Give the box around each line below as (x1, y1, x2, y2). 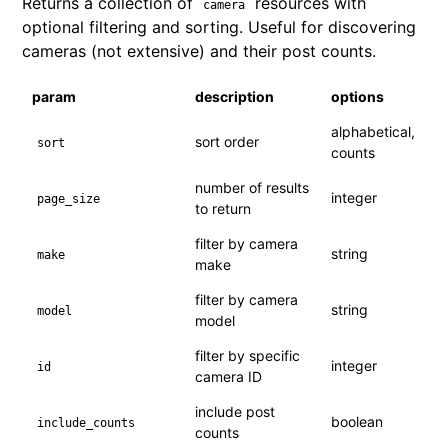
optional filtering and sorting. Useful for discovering (22, 16, 417, 37)
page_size (37, 191, 101, 206)
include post (195, 402, 276, 420)
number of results (195, 178, 310, 196)
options (331, 87, 385, 105)
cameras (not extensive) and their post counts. (22, 40, 377, 61)
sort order (195, 132, 260, 150)
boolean (331, 412, 384, 430)
